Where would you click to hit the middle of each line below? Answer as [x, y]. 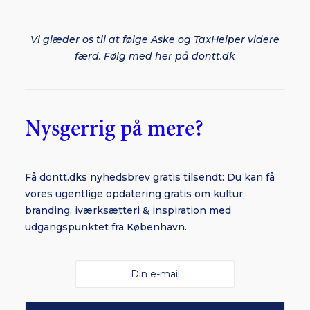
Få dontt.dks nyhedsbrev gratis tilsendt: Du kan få [150, 177]
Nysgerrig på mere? [114, 129]
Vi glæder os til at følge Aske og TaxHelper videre [155, 39]
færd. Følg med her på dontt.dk [155, 56]
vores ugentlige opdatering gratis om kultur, [135, 194]
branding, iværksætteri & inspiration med [128, 210]
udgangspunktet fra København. [106, 227]
